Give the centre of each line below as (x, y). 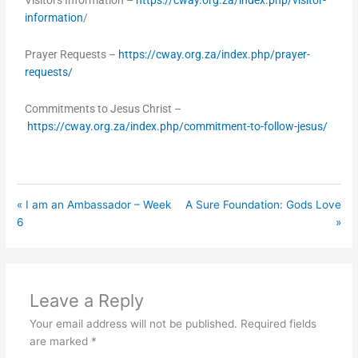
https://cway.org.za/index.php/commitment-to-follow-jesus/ (178, 127)
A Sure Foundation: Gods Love (263, 205)
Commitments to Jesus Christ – (103, 109)
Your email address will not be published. (133, 323)
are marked (60, 341)
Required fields (278, 323)
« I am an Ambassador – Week (94, 205)
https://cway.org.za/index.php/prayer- (215, 55)
